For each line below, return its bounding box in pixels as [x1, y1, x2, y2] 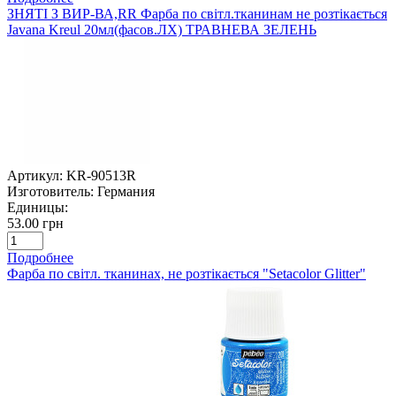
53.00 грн [7, 215, 64, 231]
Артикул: [7, 167, 63, 183]
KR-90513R [66, 167, 136, 183]
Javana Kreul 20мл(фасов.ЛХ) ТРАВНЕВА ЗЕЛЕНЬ [7, 21, 316, 37]
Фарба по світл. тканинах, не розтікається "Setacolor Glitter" [7, 265, 366, 281]
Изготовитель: [7, 183, 94, 199]
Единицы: [7, 199, 68, 215]
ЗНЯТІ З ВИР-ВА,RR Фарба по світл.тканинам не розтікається [7, 5, 387, 21]
